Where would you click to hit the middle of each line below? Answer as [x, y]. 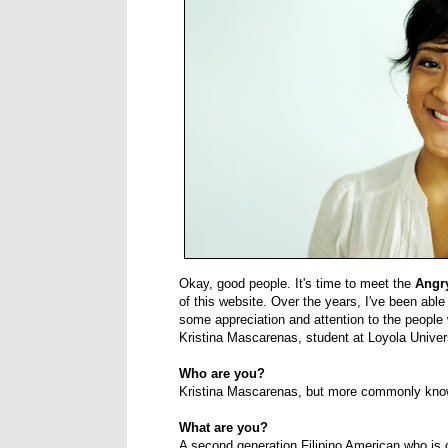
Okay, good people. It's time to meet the [297, 284]
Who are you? [222, 374]
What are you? [223, 428]
